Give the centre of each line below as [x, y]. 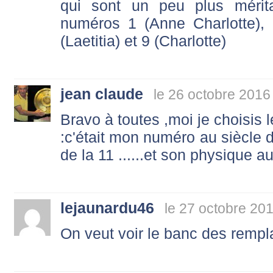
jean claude [102, 94]
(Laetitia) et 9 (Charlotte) [143, 41]
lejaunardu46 [107, 207]
